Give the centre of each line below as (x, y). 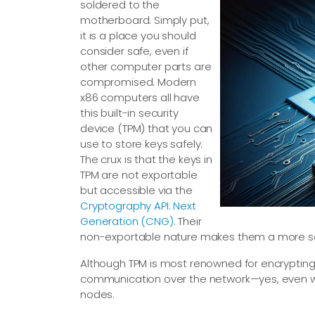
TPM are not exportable (139, 175)
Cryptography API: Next (138, 206)
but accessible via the (136, 191)
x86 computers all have (140, 98)
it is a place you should (138, 36)
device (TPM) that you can (147, 129)
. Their (187, 221)
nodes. (98, 295)
